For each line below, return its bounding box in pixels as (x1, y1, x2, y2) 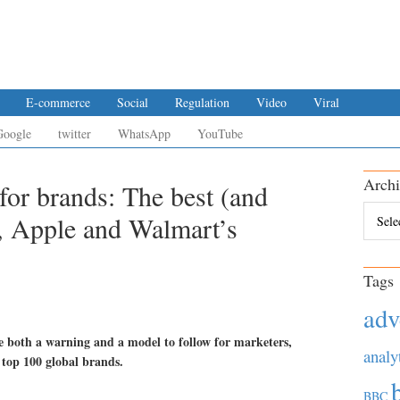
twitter (58, 125, 91, 142)
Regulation (175, 94, 229, 111)
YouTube (197, 125, 243, 142)
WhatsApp (118, 125, 171, 142)
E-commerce (26, 94, 90, 111)
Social (117, 94, 148, 111)
